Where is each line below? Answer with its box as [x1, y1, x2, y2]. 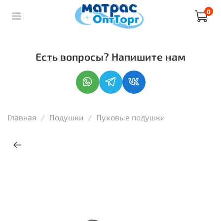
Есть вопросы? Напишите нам [36, 50, 185, 63]
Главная [7, 112, 37, 122]
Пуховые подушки [96, 112, 165, 122]
